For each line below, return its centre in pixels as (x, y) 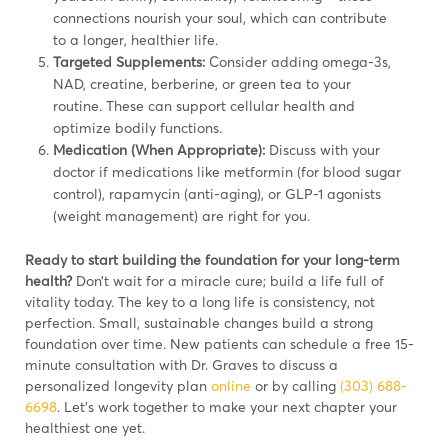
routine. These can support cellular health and (204, 105)
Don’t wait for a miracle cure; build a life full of (230, 280)
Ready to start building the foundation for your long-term (212, 259)
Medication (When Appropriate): (159, 149)
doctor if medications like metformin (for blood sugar (227, 171)
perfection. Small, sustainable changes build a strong (199, 322)
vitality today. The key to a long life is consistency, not (200, 301)
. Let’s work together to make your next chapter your (227, 406)
